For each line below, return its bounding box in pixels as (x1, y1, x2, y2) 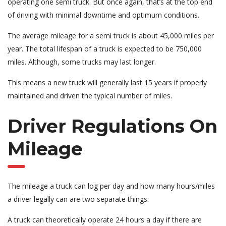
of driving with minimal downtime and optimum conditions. (8, 10, 199, 20)
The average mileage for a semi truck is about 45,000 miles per (8, 30, 214, 40)
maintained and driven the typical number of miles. (8, 90, 172, 100)
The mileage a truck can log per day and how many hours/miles (8, 181, 215, 191)
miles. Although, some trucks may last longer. (8, 56, 156, 67)
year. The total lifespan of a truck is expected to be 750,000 (8, 43, 202, 53)
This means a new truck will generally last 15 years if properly (8, 77, 207, 87)
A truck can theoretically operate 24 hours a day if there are (8, 214, 202, 224)
